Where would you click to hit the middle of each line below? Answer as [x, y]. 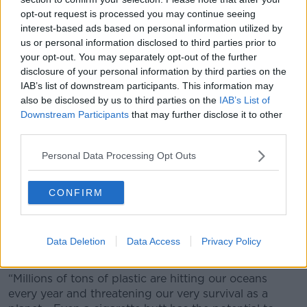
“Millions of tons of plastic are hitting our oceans [138, 278]
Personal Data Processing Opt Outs [119, 156]
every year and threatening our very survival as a [138, 293]
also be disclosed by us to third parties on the [120, 100]
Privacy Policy [231, 241]
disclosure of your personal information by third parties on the [153, 71]
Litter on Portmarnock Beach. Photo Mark [108, 214]
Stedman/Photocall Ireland [72, 227]
